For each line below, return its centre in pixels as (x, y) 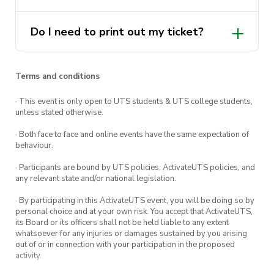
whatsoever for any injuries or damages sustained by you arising (131, 234)
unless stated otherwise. (59, 113)
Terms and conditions (57, 77)
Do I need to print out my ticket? (117, 32)
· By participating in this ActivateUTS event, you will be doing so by (135, 201)
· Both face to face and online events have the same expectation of (132, 135)
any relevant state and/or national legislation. (96, 179)
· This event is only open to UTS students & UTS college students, (134, 102)
